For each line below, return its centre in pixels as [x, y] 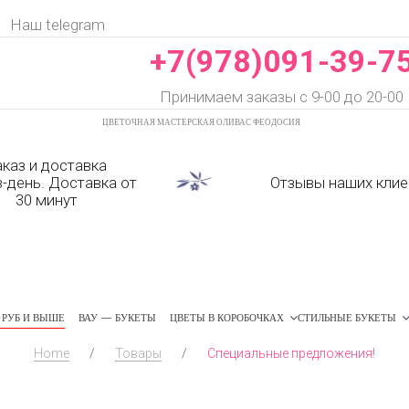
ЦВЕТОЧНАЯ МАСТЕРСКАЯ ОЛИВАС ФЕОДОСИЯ [201, 122]
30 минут [46, 200]
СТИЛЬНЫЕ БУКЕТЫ [347, 317]
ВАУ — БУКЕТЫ [117, 317]
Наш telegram [57, 25]
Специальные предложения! [291, 353]
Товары [138, 353]
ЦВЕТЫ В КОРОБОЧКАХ [227, 317]
